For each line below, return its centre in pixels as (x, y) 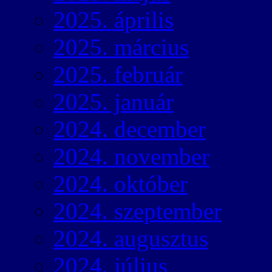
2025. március (121, 47)
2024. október (121, 184)
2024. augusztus (131, 239)
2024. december (130, 129)
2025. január (114, 102)
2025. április (114, 20)
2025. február (118, 75)
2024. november (131, 157)
